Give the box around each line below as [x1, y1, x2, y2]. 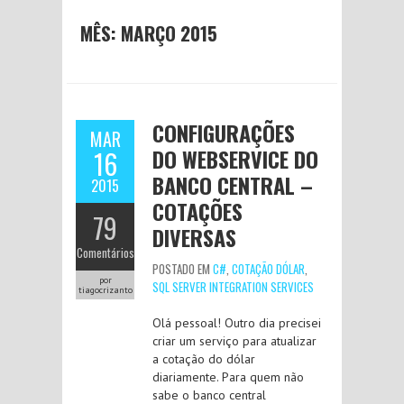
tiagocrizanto [78, 284, 133, 296]
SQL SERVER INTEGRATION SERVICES [152, 278, 314, 296]
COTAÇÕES [152, 195, 243, 227]
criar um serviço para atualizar [152, 333, 317, 349]
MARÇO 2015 [121, 19, 217, 47]
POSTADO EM [152, 260, 213, 278]
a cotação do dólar [152, 351, 255, 367]
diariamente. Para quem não [152, 369, 304, 385]
